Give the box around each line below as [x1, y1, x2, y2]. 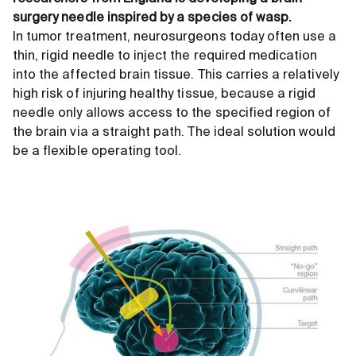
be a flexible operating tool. [13, 145, 182, 158]
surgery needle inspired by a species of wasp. [13, 11, 292, 25]
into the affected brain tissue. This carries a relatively [13, 68, 339, 82]
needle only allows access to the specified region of [13, 106, 331, 120]
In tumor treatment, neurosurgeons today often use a [13, 30, 337, 44]
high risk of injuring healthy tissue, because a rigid [13, 87, 316, 101]
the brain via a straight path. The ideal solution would [13, 126, 335, 139]
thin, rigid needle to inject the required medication [13, 49, 318, 63]
